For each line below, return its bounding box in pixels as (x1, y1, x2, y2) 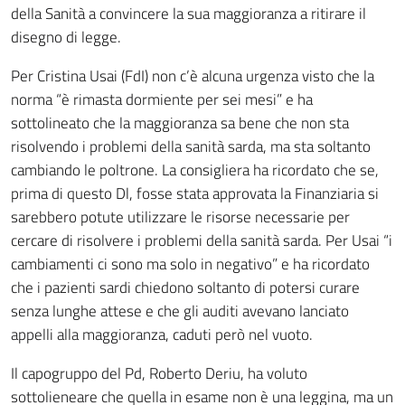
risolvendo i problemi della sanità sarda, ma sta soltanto (11, 135, 371, 158)
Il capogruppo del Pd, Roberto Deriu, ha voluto (11, 362, 307, 385)
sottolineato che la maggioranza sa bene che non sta (11, 111, 349, 135)
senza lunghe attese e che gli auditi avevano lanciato (11, 299, 349, 323)
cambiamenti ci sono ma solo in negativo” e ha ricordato (11, 252, 370, 276)
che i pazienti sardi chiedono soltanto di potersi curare (11, 276, 360, 299)
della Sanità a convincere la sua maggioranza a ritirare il (11, 2, 366, 25)
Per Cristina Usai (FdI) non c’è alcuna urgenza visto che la (11, 64, 374, 88)
